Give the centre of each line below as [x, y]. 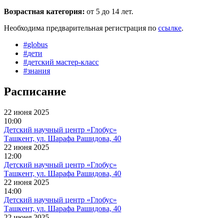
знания [39, 71]
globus [37, 45]
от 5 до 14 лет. [109, 12]
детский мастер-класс [63, 62]
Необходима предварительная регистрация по [81, 28]
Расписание [35, 92]
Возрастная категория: [44, 12]
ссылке [170, 28]
